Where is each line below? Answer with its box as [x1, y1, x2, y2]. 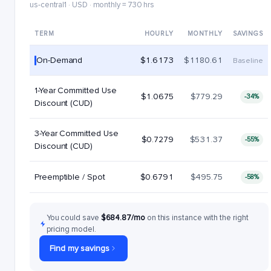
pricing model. [46, 224, 96, 234]
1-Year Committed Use [34, 85, 117, 96]
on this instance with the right [146, 213, 249, 223]
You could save [46, 213, 101, 223]
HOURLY [144, 30, 174, 38]
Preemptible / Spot [34, 172, 105, 182]
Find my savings [50, 243, 109, 253]
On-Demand [36, 55, 83, 65]
